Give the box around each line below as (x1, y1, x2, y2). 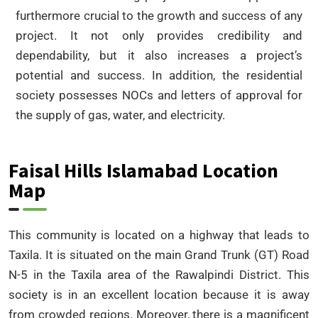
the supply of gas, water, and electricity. (16, 107, 225, 122)
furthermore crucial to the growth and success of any (16, 8, 302, 23)
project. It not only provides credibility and (16, 28, 302, 43)
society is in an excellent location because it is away (9, 287, 309, 302)
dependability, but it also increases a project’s (16, 48, 302, 62)
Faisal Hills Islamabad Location (9, 157, 278, 183)
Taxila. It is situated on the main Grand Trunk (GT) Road (9, 247, 309, 262)
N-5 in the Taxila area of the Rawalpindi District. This (9, 267, 309, 282)
